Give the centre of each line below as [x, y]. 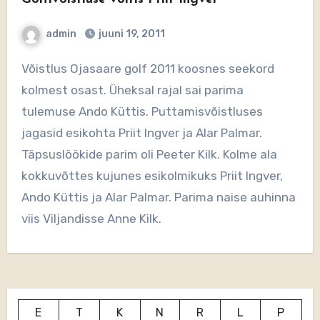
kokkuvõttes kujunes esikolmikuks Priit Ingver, [152, 176]
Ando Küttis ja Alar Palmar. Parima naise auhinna [158, 197]
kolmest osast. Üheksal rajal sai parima [132, 90]
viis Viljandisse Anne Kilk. [91, 219]
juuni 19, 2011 [131, 34]
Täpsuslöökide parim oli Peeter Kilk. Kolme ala [149, 154]
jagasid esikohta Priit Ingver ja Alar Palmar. [143, 133]
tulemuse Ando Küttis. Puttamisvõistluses [142, 111]
